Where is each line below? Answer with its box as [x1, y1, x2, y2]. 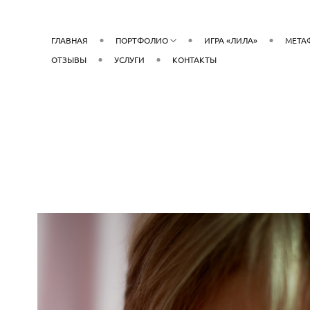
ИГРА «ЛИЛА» [204, 34, 258, 46]
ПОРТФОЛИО [115, 34, 168, 46]
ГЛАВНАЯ [51, 34, 88, 46]
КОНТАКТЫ [172, 53, 217, 65]
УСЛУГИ [113, 53, 145, 65]
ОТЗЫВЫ [51, 53, 86, 65]
